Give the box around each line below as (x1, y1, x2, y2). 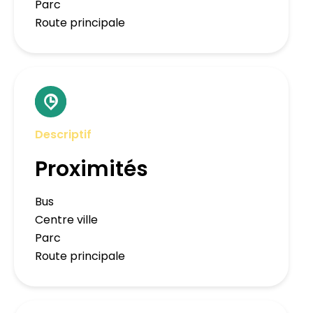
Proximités (35, 154, 148, 184)
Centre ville (35, 212, 98, 228)
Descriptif (35, 126, 92, 143)
